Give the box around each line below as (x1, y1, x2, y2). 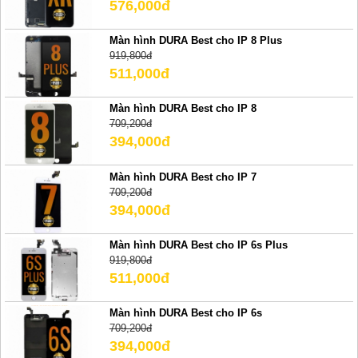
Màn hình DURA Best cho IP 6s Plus (109, 239, 288, 252)
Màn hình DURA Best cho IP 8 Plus (109, 34, 282, 47)
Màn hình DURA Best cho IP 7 (109, 170, 257, 183)
